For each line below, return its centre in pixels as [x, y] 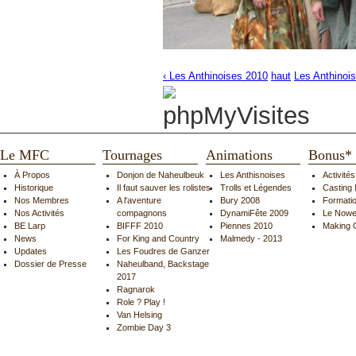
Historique [33, 188]
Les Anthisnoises [252, 175]
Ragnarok [136, 290]
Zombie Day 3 [144, 328]
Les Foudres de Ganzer [164, 252]
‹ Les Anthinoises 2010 [215, 75]
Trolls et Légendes [255, 188]
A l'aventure [139, 201]
